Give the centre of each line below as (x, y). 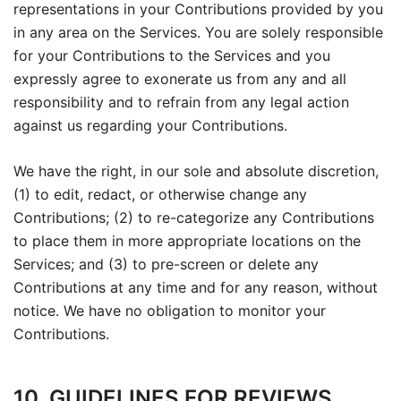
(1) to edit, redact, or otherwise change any (160, 194)
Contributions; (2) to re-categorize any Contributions (194, 218)
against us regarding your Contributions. (150, 125)
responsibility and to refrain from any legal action (181, 102)
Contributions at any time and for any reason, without (196, 287)
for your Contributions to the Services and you (172, 55)
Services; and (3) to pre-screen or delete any (166, 264)
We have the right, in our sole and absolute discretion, (196, 171)
